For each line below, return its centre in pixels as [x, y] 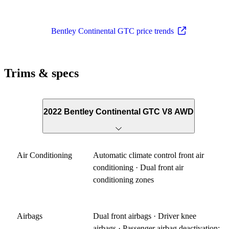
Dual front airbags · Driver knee [145, 216]
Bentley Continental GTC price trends [112, 31]
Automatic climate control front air [149, 155]
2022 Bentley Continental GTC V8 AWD [119, 112]
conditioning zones [124, 179]
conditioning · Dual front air [139, 167]
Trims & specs [41, 73]
